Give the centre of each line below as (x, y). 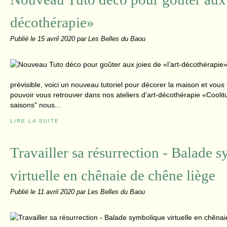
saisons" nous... (35, 105)
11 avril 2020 (57, 192)
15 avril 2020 (57, 39)
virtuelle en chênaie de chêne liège (113, 175)
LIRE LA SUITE (35, 121)
